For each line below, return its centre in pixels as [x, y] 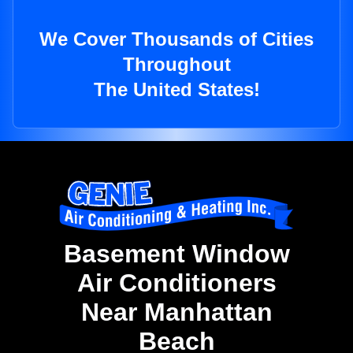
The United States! [176, 90]
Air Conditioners [176, 283]
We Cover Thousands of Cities [176, 39]
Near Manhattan [176, 312]
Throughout [176, 65]
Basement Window [176, 254]
